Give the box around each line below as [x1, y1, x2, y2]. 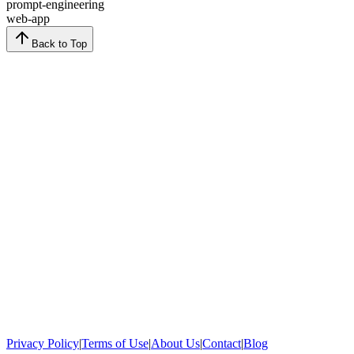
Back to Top [32, 37, 87, 50]
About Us [151, 336, 200, 350]
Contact [202, 336, 241, 350]
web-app [6, 11, 50, 25]
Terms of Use [81, 336, 149, 350]
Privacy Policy [6, 336, 79, 350]
